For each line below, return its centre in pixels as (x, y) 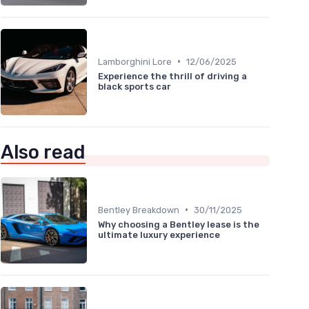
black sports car (134, 86)
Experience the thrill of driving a (172, 76)
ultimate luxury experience (159, 235)
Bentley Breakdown (139, 210)
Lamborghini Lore (135, 61)
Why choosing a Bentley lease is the (179, 224)
